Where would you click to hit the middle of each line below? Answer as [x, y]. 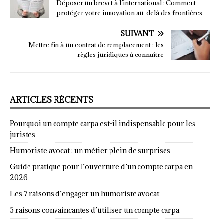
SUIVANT [137, 34]
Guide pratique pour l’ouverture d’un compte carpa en [101, 167]
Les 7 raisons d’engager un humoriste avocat [84, 194]
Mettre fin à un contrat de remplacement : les [96, 45]
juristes [23, 135]
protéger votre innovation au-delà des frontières [129, 13]
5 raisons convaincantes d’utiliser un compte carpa [95, 210]
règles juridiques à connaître [120, 55]
